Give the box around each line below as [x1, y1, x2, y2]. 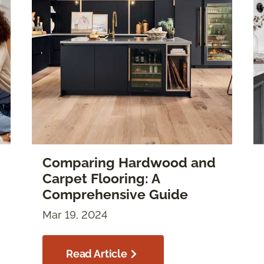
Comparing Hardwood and [42, 155, 216, 171]
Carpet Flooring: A [42, 171, 160, 187]
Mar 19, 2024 [42, 209, 107, 222]
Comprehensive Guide [42, 187, 188, 203]
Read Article [66, 247, 127, 260]
